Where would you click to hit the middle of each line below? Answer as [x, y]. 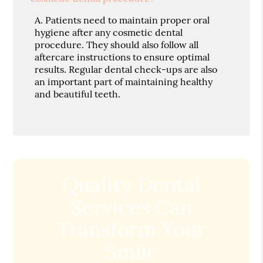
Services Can [131, 207]
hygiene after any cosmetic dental [109, 33]
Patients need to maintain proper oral [128, 20]
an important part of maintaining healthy [124, 82]
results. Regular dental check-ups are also [126, 70]
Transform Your [131, 230]
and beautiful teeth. [78, 94]
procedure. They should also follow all [117, 45]
